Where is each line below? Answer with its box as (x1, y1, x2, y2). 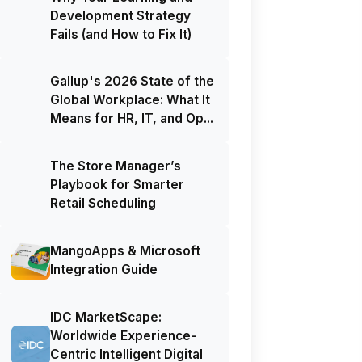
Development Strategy (50, 8, 192, 24)
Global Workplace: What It (50, 92, 211, 108)
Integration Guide (50, 261, 158, 277)
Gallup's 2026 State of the (50, 74, 215, 90)
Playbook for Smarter (50, 176, 185, 192)
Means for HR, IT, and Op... (50, 111, 214, 127)
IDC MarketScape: (50, 309, 162, 325)
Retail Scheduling (50, 195, 157, 211)
